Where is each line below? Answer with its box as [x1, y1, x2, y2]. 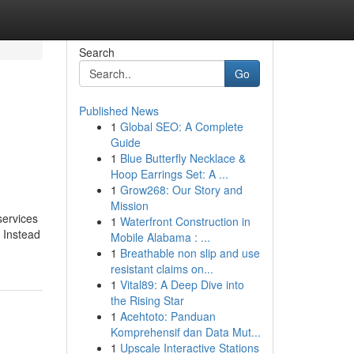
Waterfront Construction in [119, 213, 250, 229]
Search [78, 44, 115, 60]
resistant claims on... [110, 261, 213, 277]
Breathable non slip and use [119, 245, 260, 261]
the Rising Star [110, 292, 184, 308]
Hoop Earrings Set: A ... [110, 166, 228, 182]
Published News [78, 103, 159, 119]
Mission [110, 198, 149, 213]
